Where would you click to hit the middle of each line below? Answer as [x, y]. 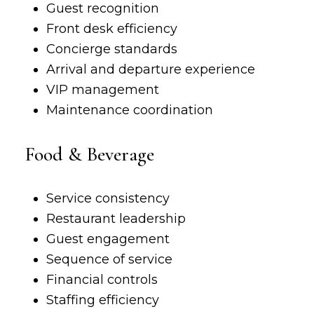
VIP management [102, 90]
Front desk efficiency [111, 29]
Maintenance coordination [129, 110]
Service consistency [108, 198]
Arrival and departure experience [150, 69]
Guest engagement [108, 239]
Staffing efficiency [102, 300]
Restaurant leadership [116, 219]
